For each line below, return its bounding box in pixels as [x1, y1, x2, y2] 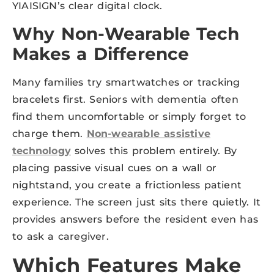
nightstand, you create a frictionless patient [12, 179, 242, 191]
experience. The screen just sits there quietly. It [12, 196, 261, 208]
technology [12, 144, 71, 157]
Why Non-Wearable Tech [12, 23, 240, 44]
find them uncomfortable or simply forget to [12, 110, 246, 122]
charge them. [12, 127, 87, 139]
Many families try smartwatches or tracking [12, 76, 240, 88]
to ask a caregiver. [12, 230, 109, 242]
